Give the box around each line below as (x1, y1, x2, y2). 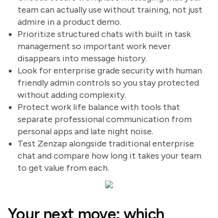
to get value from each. (18, 163, 109, 173)
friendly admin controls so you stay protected (18, 77, 199, 88)
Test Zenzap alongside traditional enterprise (18, 138, 194, 149)
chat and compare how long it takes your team (18, 150, 201, 161)
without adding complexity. (18, 90, 126, 100)
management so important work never (18, 41, 171, 52)
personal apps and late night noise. (18, 126, 153, 137)
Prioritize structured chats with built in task (18, 29, 191, 39)
